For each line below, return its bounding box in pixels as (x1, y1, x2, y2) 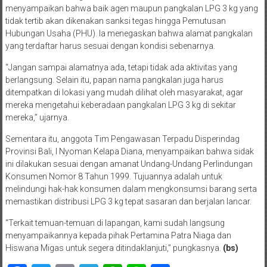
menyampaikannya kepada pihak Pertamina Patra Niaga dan (5, 230, 231, 240)
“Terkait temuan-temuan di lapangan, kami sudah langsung (5, 218, 225, 228)
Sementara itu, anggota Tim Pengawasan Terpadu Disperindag (5, 133, 240, 144)
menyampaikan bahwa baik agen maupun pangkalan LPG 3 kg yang (5, 3, 258, 13)
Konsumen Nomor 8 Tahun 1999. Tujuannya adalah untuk (5, 171, 222, 181)
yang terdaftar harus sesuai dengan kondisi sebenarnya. (5, 41, 215, 51)
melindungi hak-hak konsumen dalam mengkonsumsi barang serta (5, 184, 257, 194)
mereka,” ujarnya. (5, 112, 69, 122)
